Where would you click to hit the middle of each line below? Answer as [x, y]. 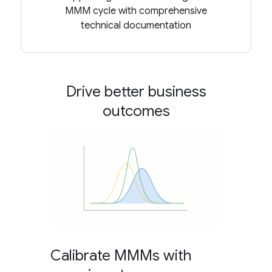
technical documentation [136, 25]
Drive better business [136, 91]
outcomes [136, 111]
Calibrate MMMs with [121, 256]
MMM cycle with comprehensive [136, 11]
